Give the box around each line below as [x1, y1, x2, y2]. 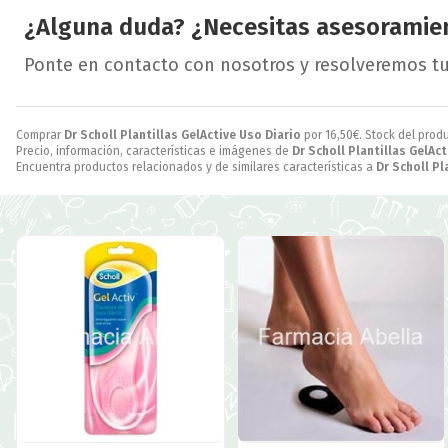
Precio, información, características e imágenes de [16, 143, 292, 158]
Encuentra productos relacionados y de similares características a [16, 159, 376, 174]
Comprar [16, 127, 64, 142]
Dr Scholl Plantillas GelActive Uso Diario [64, 127, 301, 142]
